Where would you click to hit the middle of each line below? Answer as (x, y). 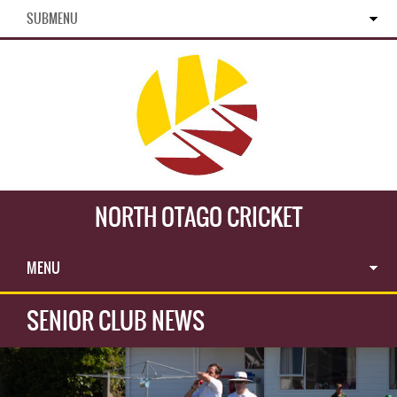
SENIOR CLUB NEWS (116, 321)
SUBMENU (52, 19)
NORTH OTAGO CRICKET (198, 217)
